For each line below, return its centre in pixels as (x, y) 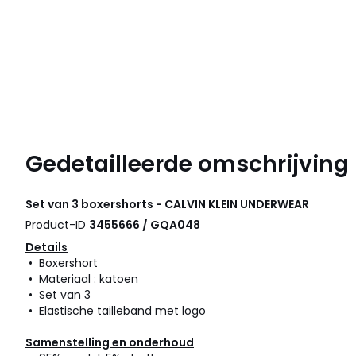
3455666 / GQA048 (145, 224)
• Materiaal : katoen (82, 279)
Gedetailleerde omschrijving (187, 164)
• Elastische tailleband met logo (116, 310)
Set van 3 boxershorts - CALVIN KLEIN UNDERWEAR (167, 204)
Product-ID (57, 224)
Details (46, 247)
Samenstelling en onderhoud (110, 342)
